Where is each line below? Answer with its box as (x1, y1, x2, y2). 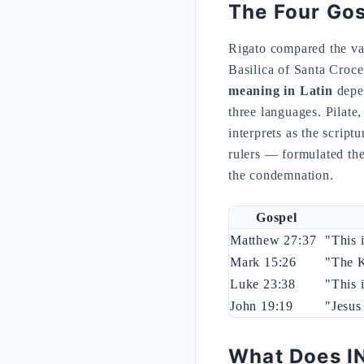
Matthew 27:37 (230, 233, 317, 247)
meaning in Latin (228, 84, 333, 97)
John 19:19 (230, 299, 293, 313)
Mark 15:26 (230, 255, 297, 269)
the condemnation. (228, 168, 334, 182)
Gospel (256, 210, 297, 224)
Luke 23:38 (230, 277, 296, 291)
